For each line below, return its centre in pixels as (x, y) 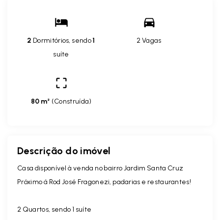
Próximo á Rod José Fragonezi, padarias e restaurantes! (104, 182)
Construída (72, 102)
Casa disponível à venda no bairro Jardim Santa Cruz (101, 168)
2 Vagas (149, 41)
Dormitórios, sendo (62, 41)
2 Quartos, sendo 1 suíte (55, 210)
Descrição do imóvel (64, 151)
